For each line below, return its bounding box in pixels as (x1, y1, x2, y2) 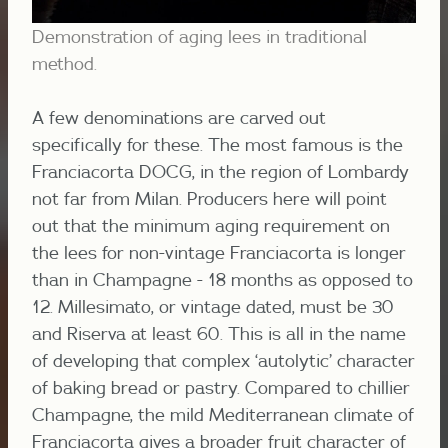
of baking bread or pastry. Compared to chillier (32, 376, 410, 400)
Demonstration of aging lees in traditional (32, 25, 367, 49)
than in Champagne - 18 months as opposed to (32, 268, 413, 292)
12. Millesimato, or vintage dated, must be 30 (32, 295, 394, 319)
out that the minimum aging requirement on (32, 214, 390, 238)
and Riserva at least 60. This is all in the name (32, 322, 406, 346)
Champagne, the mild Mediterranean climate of (32, 403, 414, 427)
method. (32, 52, 97, 76)
